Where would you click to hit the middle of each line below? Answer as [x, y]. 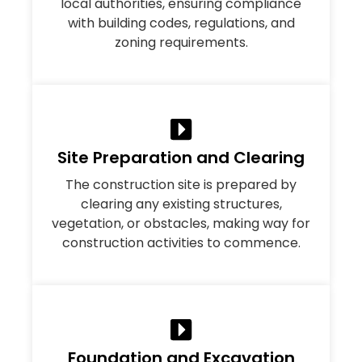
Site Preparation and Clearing [181, 157]
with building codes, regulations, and [181, 23]
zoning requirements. [181, 42]
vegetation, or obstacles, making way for [181, 223]
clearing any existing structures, [181, 204]
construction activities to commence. [181, 242]
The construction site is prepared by [181, 184]
